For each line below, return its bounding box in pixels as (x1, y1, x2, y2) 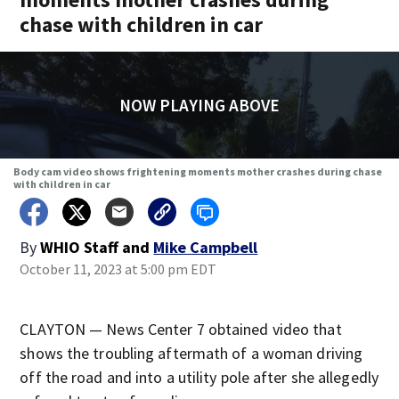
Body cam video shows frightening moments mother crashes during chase (12, 165, 382, 178)
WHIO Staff (40, 237, 119, 257)
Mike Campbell (153, 237, 258, 257)
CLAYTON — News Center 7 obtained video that (20, 319, 342, 339)
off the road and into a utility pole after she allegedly (20, 367, 379, 387)
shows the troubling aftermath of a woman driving (20, 343, 363, 363)
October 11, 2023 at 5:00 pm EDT (20, 260, 217, 278)
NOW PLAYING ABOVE (118, 94, 280, 116)
